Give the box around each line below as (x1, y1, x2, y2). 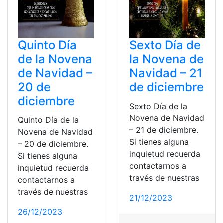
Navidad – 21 (129, 66, 202, 81)
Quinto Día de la (18, 115, 79, 125)
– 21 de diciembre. (129, 125, 198, 135)
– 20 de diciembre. (18, 139, 88, 149)
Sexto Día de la (129, 101, 187, 111)
